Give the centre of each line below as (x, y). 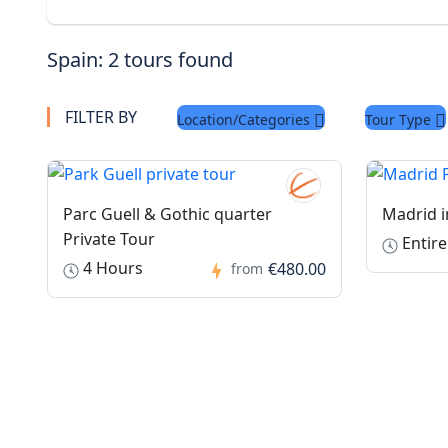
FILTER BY (101, 116)
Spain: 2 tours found (140, 59)
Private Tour (109, 239)
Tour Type (400, 119)
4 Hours (111, 268)
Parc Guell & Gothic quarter (167, 214)
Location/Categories (245, 119)
